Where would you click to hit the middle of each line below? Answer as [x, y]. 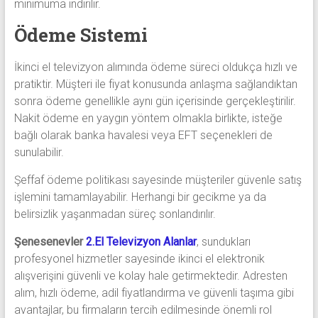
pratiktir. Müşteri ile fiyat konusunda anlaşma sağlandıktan [155, 84]
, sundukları [223, 242]
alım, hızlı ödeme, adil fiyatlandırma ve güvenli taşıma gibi [154, 293]
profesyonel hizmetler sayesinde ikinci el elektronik [139, 259]
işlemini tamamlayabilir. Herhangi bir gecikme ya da [140, 197]
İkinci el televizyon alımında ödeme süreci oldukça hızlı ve [155, 67]
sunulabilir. [39, 153]
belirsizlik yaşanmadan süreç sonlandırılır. [115, 214]
